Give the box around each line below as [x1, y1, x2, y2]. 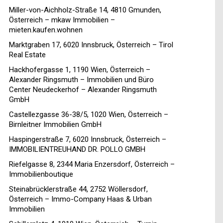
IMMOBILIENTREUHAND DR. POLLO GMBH [9, 145, 145, 154]
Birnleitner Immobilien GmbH [9, 120, 102, 129]
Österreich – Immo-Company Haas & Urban [9, 195, 152, 204]
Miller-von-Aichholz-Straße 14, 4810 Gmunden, [9, 5, 161, 15]
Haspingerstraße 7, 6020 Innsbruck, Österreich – [9, 135, 166, 144]
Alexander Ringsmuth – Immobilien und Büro [9, 75, 154, 85]
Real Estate [9, 50, 46, 60]
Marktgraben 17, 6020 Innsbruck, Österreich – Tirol [9, 40, 173, 50]
